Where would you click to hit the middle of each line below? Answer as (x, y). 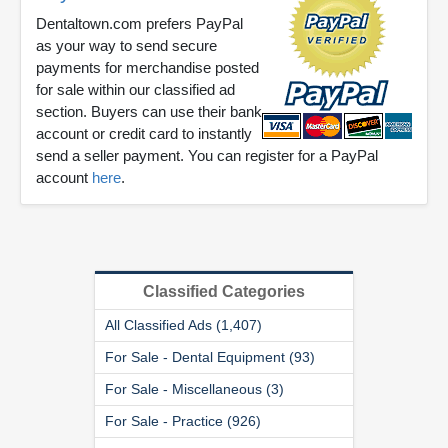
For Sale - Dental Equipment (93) (210, 356)
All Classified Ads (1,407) (183, 324)
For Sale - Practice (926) (183, 420)
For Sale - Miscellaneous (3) (194, 388)
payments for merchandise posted (147, 67)
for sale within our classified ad (135, 89)
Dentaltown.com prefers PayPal (139, 23)
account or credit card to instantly (144, 133)
